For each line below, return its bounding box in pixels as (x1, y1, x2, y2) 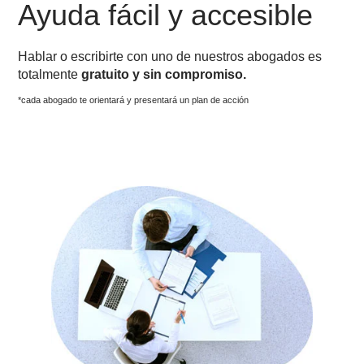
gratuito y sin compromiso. (90, 275, 275, 292)
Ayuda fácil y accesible (19, 200, 349, 238)
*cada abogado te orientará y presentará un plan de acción (19, 308, 277, 319)
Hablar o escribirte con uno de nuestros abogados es (19, 256, 358, 273)
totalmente (19, 275, 88, 292)
